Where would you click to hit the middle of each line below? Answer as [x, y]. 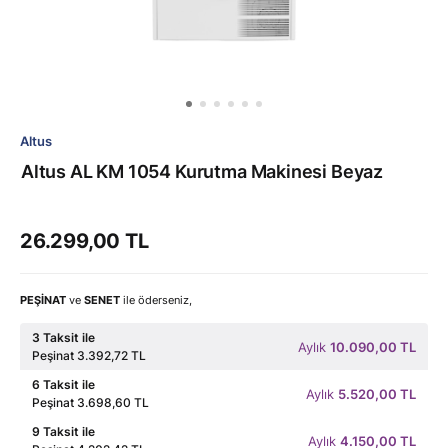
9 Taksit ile [63, 431]
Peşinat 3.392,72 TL [89, 355]
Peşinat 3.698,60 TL [90, 402]
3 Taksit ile [63, 337]
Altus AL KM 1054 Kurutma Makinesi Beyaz [202, 171]
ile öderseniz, [156, 300]
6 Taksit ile [63, 384]
